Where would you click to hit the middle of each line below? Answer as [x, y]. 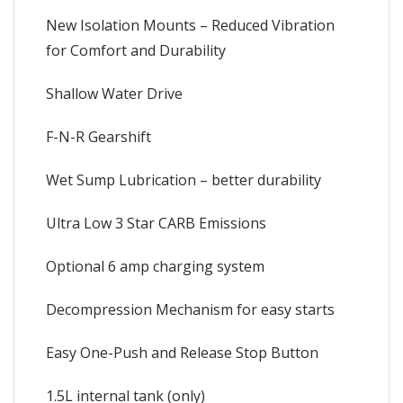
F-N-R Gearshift [99, 136]
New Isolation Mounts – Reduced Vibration [190, 25]
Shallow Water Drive [114, 93]
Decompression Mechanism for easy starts [190, 309]
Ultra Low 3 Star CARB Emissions [156, 223]
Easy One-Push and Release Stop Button [182, 352]
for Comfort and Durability [136, 50]
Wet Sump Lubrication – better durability [184, 179]
